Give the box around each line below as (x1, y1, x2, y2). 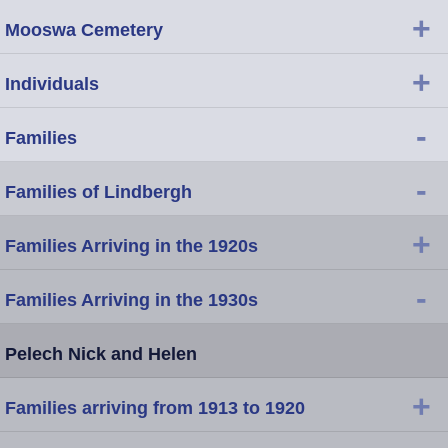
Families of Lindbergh (5, 181, 192, 202)
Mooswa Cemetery (5, 19, 163, 40)
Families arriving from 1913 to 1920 (5, 397, 305, 418)
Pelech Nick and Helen (5, 343, 197, 364)
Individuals (5, 73, 99, 94)
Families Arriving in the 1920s (5, 235, 258, 256)
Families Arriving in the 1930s (5, 289, 258, 310)
